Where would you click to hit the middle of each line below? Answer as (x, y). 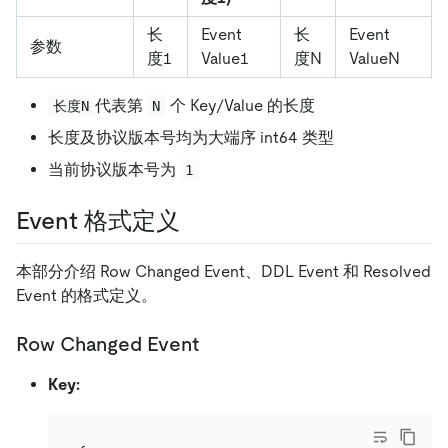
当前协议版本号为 (114, 170)
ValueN (374, 59)
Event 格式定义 (98, 221)
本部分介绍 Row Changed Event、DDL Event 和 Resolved (223, 272)
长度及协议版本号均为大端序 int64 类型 (191, 138)
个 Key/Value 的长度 (240, 106)
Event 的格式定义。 (86, 296)
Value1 (225, 59)
